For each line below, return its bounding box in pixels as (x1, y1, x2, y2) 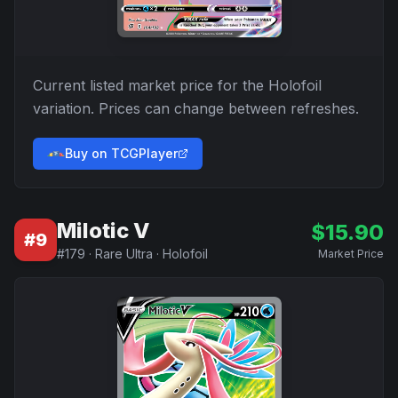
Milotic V (57, 218, 149, 243)
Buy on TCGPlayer (65, 146, 178, 161)
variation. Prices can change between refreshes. (33, 99, 359, 117)
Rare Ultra (95, 246, 153, 261)
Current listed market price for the (33, 76, 268, 94)
